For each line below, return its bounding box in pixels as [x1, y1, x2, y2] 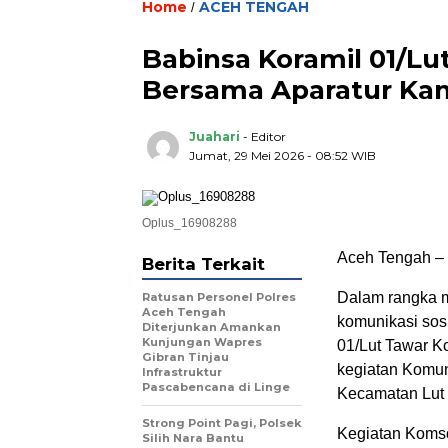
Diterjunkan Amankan [142, 319, 281, 334]
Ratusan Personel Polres [142, 289, 296, 304]
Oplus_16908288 [142, 215, 237, 230]
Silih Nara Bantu [142, 430, 244, 445]
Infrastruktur [142, 364, 222, 379]
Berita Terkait [142, 253, 265, 274]
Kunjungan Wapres [142, 334, 262, 349]
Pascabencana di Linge [142, 379, 290, 394]
